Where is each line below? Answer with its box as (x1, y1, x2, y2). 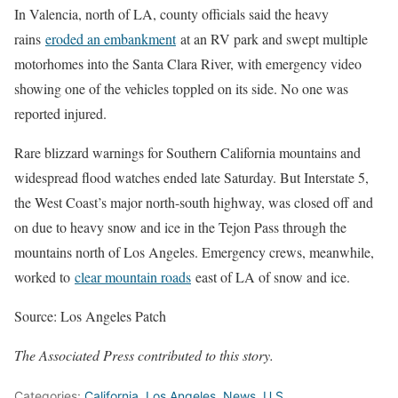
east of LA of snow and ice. (191, 267, 350, 286)
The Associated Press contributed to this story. (14, 345, 274, 364)
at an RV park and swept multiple (176, 28, 368, 48)
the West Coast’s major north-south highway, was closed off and (14, 192, 373, 211)
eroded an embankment (45, 28, 176, 48)
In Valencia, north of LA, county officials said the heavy (14, 4, 329, 23)
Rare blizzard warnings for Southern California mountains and (14, 142, 361, 162)
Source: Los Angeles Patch (14, 306, 166, 325)
